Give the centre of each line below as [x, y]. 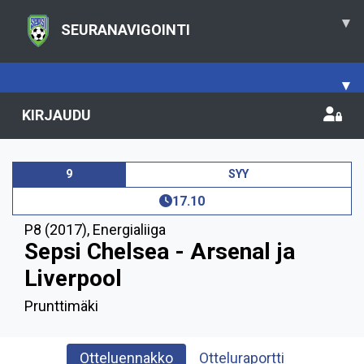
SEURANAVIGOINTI [126, 29]
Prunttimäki [61, 306]
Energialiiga [129, 230]
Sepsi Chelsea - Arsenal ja [160, 251]
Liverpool [73, 278]
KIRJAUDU [56, 115]
